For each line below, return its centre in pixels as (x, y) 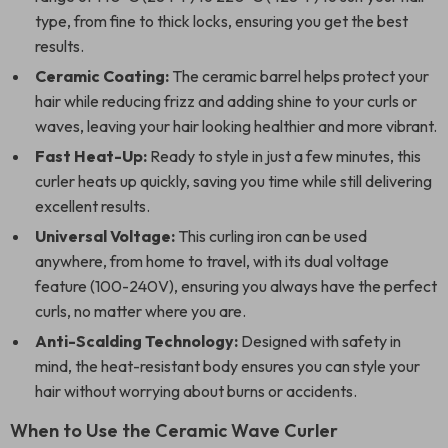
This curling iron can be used (271, 236)
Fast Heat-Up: (91, 156)
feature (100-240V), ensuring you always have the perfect (236, 286)
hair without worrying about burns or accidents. (196, 391)
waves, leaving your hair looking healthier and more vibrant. (236, 126)
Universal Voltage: (105, 236)
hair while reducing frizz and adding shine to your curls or (226, 101)
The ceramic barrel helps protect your (299, 76)
